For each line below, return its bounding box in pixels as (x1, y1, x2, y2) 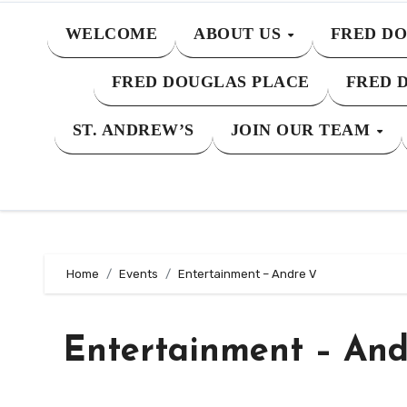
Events (119, 267, 158, 281)
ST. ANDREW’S (72, 121, 194, 139)
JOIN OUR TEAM (230, 121, 375, 139)
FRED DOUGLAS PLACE (111, 73, 310, 91)
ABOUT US (194, 25, 286, 43)
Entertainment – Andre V (178, 267, 317, 281)
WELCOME (65, 25, 158, 43)
